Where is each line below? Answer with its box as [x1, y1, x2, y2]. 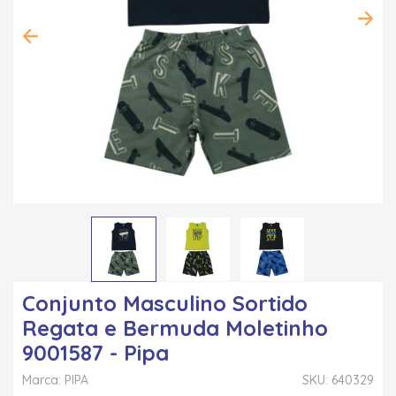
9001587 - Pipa [22, 339, 169, 366]
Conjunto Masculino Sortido [22, 289, 308, 316]
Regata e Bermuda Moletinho [22, 314, 328, 341]
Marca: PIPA [22, 371, 88, 388]
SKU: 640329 [302, 371, 374, 388]
